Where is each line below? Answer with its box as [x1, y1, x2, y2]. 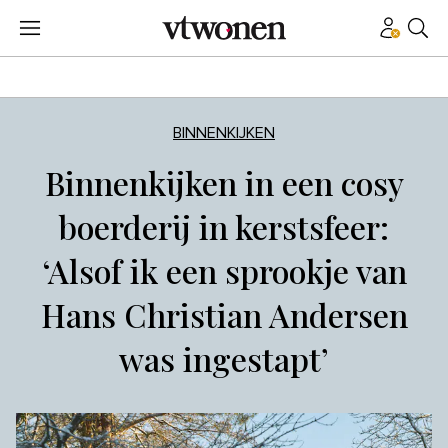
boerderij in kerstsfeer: [59, 205, 389, 248]
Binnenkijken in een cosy [44, 161, 404, 204]
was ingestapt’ [119, 337, 329, 380]
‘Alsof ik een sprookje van [41, 249, 407, 292]
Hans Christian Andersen [40, 293, 408, 336]
